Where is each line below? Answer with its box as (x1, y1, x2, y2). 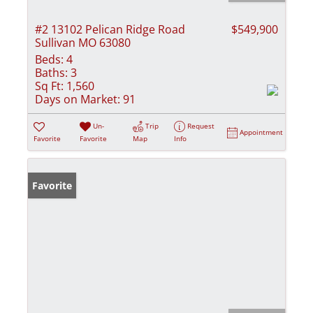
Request (187, 120, 215, 131)
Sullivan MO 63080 (35, 34, 131, 50)
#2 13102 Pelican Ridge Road (35, 21, 185, 37)
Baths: (35, 64, 68, 80)
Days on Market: (35, 91, 120, 107)
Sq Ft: (35, 78, 64, 94)
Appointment (240, 126, 284, 137)
